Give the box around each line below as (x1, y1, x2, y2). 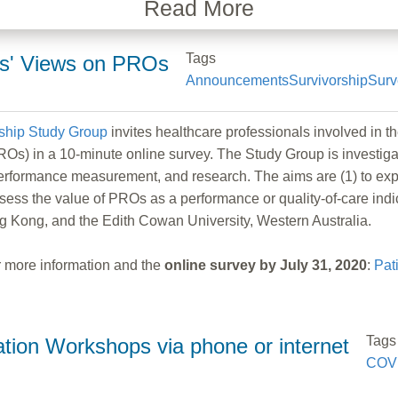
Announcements (185, 72, 289, 88)
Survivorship (288, 72, 368, 88)
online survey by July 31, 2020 (164, 257, 367, 273)
